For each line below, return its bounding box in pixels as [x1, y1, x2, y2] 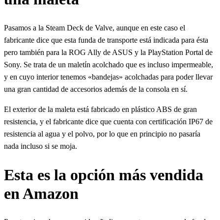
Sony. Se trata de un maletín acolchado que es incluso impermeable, [4, 60, 213, 69]
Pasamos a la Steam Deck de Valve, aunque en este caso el [4, 24, 185, 32]
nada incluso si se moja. [4, 142, 77, 150]
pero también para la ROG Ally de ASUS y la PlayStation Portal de [4, 48, 213, 56]
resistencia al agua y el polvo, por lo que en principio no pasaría [4, 130, 200, 138]
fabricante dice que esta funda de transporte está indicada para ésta [4, 36, 208, 44]
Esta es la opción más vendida [4, 165, 203, 184]
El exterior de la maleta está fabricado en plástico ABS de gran [4, 105, 197, 113]
